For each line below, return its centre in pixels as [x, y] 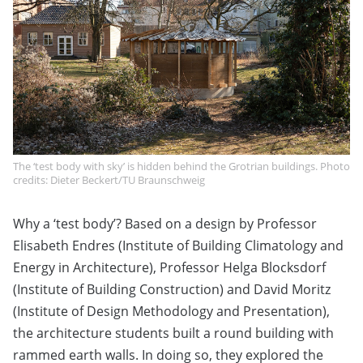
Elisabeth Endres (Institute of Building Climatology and [178, 246]
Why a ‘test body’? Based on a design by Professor [165, 224]
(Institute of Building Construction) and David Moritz [172, 290]
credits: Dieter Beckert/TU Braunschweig [109, 180]
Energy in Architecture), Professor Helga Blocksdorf [169, 268]
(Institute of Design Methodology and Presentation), [171, 312]
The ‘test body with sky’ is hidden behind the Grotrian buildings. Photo [181, 167]
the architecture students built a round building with [173, 333]
